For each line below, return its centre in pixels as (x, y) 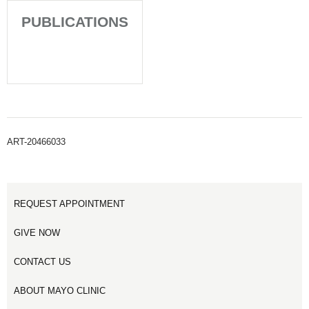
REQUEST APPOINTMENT (69, 204)
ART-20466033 (36, 142)
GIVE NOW (37, 233)
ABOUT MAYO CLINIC (60, 291)
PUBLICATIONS (75, 22)
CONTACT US (42, 262)
